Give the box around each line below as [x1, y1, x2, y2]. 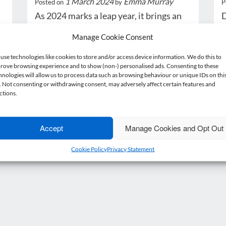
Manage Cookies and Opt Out [125, 122, 223, 133]
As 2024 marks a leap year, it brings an [34, 10, 182, 22]
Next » [120, 134, 136, 141]
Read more [50, 69, 86, 79]
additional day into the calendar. [34, 22, 160, 33]
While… [34, 33, 65, 45]
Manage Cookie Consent [72, 32, 154, 41]
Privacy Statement [107, 145, 155, 152]
